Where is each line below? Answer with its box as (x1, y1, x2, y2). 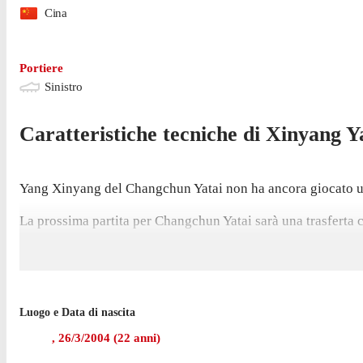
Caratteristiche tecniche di (19, 122, 266, 147)
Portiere (19, 62, 63, 75)
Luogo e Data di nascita (19, 306, 135, 319)
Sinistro (45, 80, 83, 94)
